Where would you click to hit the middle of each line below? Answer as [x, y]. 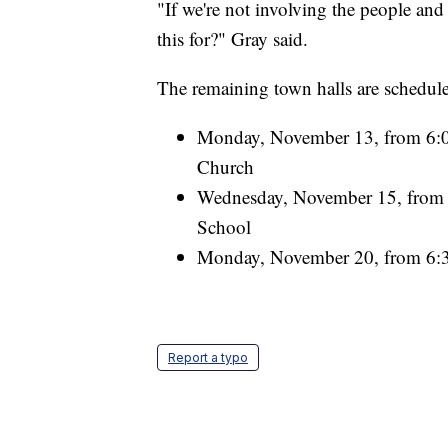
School [224, 226]
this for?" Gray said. [232, 38]
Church [225, 166]
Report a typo [208, 357]
